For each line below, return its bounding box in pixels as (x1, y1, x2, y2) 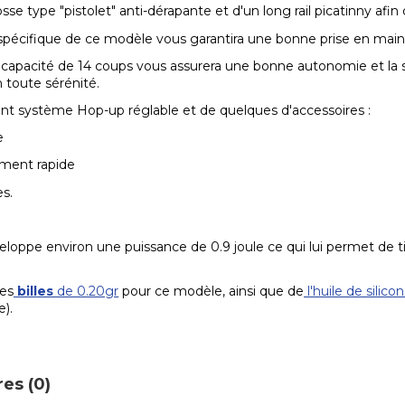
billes (14, 283, 54, 300)
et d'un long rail (212, 3, 316, 20)
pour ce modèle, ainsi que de (118, 283, 305, 300)
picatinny (315, 3, 372, 20)
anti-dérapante (119, 3, 212, 20)
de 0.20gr (53, 283, 119, 300)
